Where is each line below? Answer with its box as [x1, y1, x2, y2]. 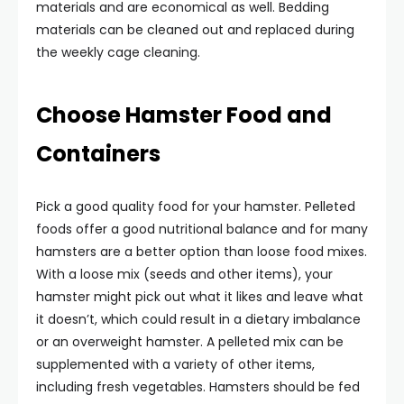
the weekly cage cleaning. [36, 43, 200, 61]
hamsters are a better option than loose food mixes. [36, 243, 367, 261]
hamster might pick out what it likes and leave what [36, 288, 363, 306]
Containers [36, 139, 161, 169]
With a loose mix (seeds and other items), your [36, 265, 333, 283]
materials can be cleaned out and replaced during [36, 21, 354, 39]
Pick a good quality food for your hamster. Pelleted [36, 197, 355, 216]
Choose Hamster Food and [36, 100, 332, 130]
